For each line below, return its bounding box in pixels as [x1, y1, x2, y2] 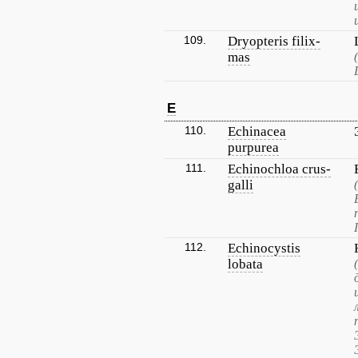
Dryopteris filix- [228, 34, 320, 49]
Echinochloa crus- [228, 161, 331, 177]
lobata [228, 257, 263, 272]
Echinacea [228, 124, 286, 139]
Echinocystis [228, 241, 300, 256]
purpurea [228, 140, 279, 155]
